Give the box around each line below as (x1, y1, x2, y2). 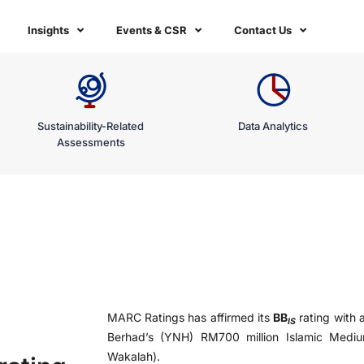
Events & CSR (116, 24, 187, 37)
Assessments (56, 136, 125, 149)
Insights (28, 24, 69, 37)
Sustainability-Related (37, 119, 145, 132)
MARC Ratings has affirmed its (107, 310, 274, 324)
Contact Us (234, 24, 292, 37)
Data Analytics (237, 119, 308, 132)
